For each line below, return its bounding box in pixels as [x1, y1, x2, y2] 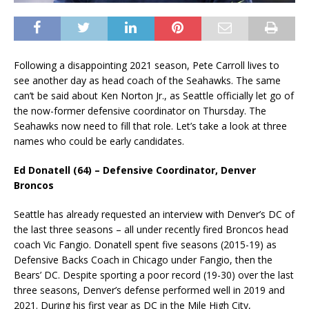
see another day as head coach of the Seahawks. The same [14, 74, 281, 88]
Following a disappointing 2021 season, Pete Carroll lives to [14, 59, 279, 72]
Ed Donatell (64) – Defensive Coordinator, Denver [14, 163, 256, 177]
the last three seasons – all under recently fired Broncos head [14, 223, 288, 237]
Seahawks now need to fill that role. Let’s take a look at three [14, 119, 287, 133]
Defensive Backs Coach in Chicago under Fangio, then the [14, 253, 272, 267]
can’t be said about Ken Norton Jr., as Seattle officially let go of [14, 89, 294, 103]
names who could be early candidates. [14, 134, 184, 148]
